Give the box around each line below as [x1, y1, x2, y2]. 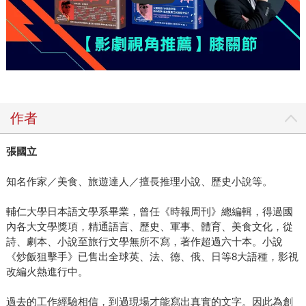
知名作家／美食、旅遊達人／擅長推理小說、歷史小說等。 [5, 175, 273, 187]
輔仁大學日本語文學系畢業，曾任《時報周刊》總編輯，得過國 [5, 205, 293, 217]
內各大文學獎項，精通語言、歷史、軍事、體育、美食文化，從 [5, 220, 293, 232]
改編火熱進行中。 [5, 265, 88, 277]
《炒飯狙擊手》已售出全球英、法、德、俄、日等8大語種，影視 [5, 250, 298, 262]
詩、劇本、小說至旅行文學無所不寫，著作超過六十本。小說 [5, 235, 283, 247]
